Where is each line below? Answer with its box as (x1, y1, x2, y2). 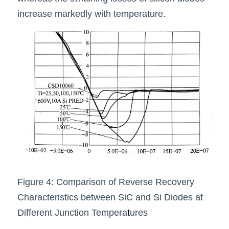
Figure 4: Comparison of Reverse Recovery (17, 176, 194, 187)
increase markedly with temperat (17, 8, 150, 19)
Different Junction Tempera (17, 207, 127, 218)
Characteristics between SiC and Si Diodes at (17, 192, 203, 202)
